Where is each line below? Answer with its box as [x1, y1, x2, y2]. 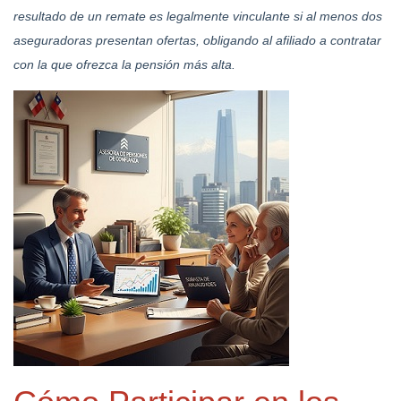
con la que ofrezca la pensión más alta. [13, 56, 235, 72]
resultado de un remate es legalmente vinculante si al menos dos [13, 8, 382, 23]
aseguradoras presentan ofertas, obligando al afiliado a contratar [13, 32, 381, 47]
